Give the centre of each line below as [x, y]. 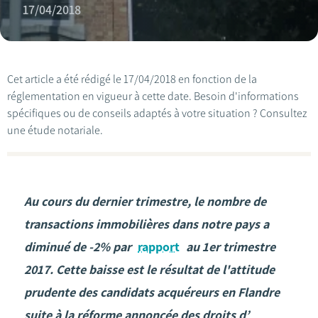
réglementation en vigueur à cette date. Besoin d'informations [153, 96]
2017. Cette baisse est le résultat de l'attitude [149, 270]
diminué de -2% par [79, 247]
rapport [159, 247]
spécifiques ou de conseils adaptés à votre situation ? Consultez [157, 113]
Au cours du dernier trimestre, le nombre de [145, 202]
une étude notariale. [55, 130]
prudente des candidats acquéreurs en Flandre [152, 292]
